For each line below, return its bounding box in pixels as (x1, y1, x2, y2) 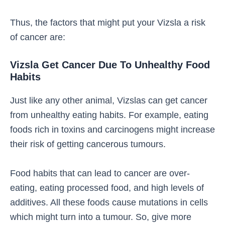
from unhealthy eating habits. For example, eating (10, 109, 208, 120)
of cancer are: (10, 31, 65, 42)
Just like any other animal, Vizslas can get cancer (10, 94, 207, 105)
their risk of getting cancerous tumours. (10, 138, 168, 149)
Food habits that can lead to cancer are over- (10, 167, 190, 178)
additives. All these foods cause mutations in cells (10, 196, 208, 207)
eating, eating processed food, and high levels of (10, 182, 204, 193)
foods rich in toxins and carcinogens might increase (10, 124, 215, 135)
